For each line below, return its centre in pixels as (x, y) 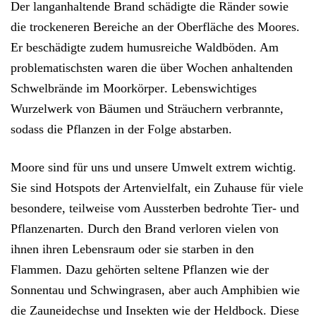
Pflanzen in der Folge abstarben (147, 129)
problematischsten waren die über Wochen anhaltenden (152, 68)
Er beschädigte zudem (69, 48)
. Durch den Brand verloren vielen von (180, 229)
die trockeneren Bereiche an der (94, 27)
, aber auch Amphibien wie (231, 290)
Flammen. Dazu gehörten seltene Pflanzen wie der (140, 270)
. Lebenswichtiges (211, 89)
